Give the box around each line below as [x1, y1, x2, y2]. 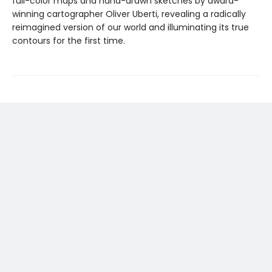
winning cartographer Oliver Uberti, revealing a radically [12, 8, 246, 21]
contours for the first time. [12, 35, 125, 47]
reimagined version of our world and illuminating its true [12, 21, 249, 34]
